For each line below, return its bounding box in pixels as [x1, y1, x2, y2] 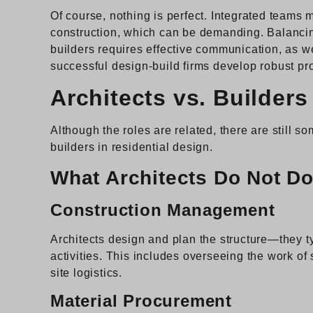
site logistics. [50, 266, 123, 279]
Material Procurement [50, 291, 232, 311]
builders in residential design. [50, 141, 217, 154]
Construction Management [50, 200, 275, 219]
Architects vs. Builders [50, 85, 308, 111]
